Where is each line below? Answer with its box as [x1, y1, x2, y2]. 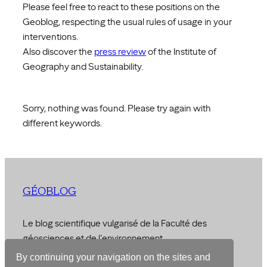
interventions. [23, 30, 78, 42]
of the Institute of [146, 45, 216, 57]
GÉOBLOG [23, 185, 76, 198]
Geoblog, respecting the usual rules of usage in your [23, 15, 232, 27]
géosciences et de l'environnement [23, 232, 163, 244]
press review [94, 45, 146, 57]
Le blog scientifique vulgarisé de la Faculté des [23, 217, 207, 229]
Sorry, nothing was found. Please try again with [23, 103, 211, 114]
